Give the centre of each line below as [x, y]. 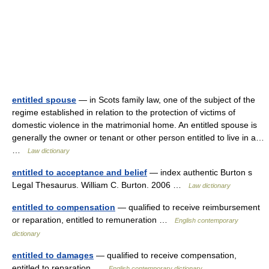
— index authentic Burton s [200, 172]
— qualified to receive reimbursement [188, 207]
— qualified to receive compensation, [165, 255]
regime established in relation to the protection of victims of [124, 112]
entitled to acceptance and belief [80, 172]
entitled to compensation [64, 207]
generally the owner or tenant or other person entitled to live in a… [138, 138]
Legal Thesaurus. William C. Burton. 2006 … [100, 185]
